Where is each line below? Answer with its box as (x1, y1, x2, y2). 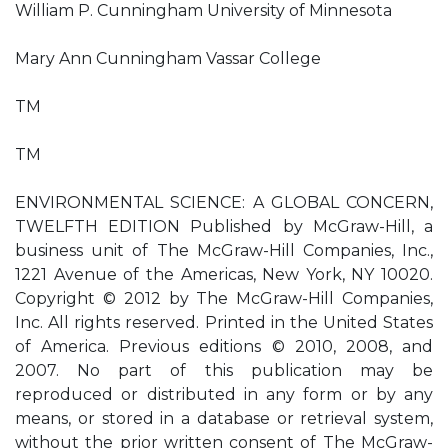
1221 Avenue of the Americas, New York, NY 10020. (15, 265, 433, 284)
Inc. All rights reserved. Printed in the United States (15, 313, 433, 332)
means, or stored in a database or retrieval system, (15, 409, 433, 428)
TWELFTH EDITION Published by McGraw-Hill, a (15, 217, 433, 236)
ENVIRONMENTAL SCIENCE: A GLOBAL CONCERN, (15, 193, 433, 212)
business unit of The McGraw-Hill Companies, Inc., (15, 241, 433, 260)
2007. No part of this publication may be (15, 361, 433, 380)
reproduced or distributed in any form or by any (15, 385, 433, 404)
